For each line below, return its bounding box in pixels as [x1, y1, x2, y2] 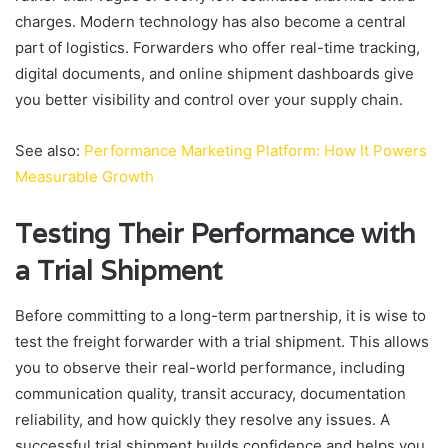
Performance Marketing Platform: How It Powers [84, 141, 427, 161]
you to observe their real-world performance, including [15, 357, 405, 377]
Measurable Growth [15, 167, 154, 187]
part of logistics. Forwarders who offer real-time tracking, [15, 38, 420, 58]
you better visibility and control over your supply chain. [15, 90, 403, 110]
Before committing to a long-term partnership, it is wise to [15, 305, 426, 325]
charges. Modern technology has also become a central [15, 12, 406, 32]
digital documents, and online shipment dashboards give [15, 64, 414, 84]
